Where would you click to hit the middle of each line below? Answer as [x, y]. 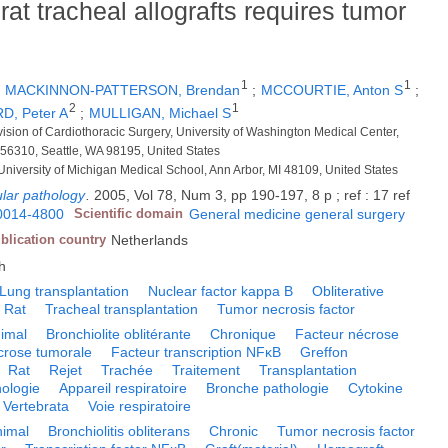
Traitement [206, 369]
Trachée [127, 369]
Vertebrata [36, 405]
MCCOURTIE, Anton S [332, 90]
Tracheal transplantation [122, 308]
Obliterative [348, 290]
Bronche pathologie [268, 387]
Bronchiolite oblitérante [119, 333]
